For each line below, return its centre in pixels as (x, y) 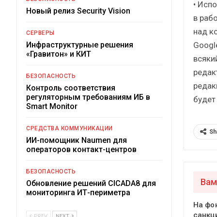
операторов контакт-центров (81, 149)
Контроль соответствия (71, 88)
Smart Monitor (52, 106)
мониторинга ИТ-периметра (78, 192)
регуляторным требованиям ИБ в (88, 97)
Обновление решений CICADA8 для (91, 183)
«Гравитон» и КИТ (59, 54)
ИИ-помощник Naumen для (77, 140)
